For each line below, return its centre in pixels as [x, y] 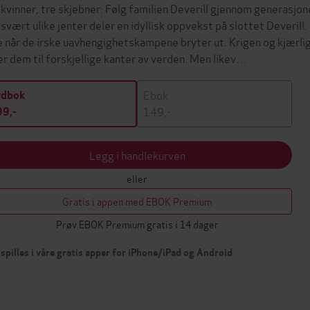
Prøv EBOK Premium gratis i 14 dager [137, 224]
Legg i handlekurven [137, 155]
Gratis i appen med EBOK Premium [137, 201]
